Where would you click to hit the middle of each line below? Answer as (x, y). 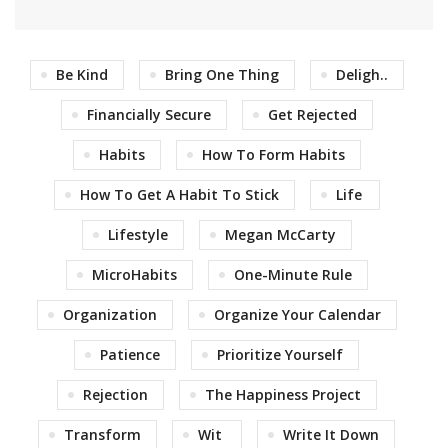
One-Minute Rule (292, 275)
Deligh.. (361, 75)
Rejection (115, 395)
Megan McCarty (280, 235)
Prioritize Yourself (280, 355)
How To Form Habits (273, 155)
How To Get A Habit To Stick (179, 195)
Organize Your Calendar (297, 315)
